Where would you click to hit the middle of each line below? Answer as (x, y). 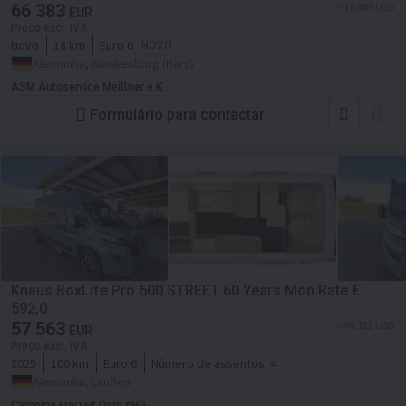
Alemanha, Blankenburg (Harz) (113, 63)
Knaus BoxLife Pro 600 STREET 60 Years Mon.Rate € (185, 290)
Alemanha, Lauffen (82, 382)
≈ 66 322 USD (366, 325)
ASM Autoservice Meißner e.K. (88, 87)
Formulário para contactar (177, 114)
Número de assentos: (211, 363)
